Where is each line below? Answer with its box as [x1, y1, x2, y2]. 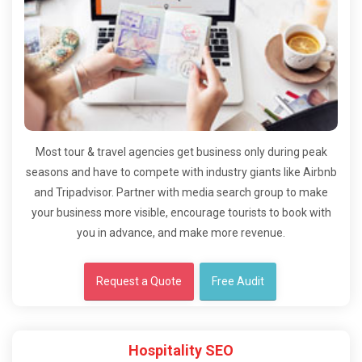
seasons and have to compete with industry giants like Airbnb [25, 165, 337, 179]
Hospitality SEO [128, 342, 234, 359]
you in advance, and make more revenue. [77, 225, 285, 239]
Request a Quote [95, 275, 182, 288]
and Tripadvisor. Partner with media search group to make [34, 185, 328, 199]
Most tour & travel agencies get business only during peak [35, 145, 327, 158]
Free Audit [211, 275, 264, 288]
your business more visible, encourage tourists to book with [31, 205, 331, 219]
